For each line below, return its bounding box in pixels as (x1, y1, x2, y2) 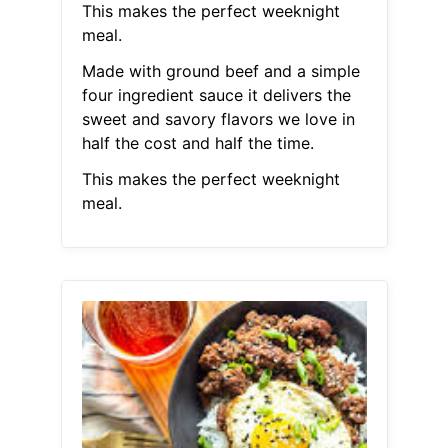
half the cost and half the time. (81, 133, 314, 154)
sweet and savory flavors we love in (81, 109, 355, 130)
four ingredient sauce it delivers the (81, 85, 351, 106)
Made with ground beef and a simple (81, 61, 360, 82)
